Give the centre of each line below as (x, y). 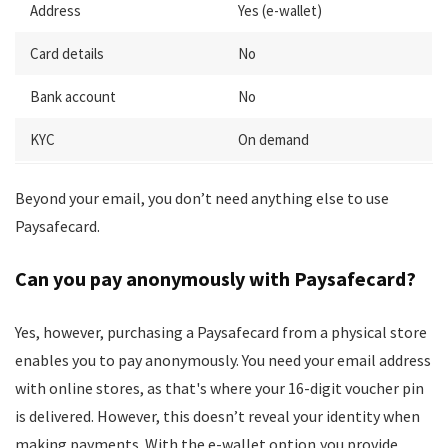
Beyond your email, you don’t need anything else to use (202, 198)
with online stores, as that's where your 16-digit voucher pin (219, 388)
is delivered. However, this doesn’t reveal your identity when (217, 416)
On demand (273, 139)
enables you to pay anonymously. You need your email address (223, 360)
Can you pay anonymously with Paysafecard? (215, 278)
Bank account (73, 96)
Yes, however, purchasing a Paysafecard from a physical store (221, 332)
